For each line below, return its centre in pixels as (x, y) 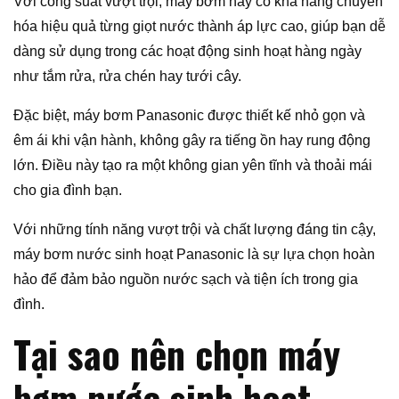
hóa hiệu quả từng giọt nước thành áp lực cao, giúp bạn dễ (199, 27)
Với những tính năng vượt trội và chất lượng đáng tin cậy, (195, 230)
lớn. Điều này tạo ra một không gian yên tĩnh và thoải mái (193, 166)
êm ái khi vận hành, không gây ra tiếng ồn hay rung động (192, 141)
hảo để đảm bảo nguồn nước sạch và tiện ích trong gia (186, 280)
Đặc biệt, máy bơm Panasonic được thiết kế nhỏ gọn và (189, 116)
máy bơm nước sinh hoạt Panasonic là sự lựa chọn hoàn (194, 255)
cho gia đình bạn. (68, 191)
